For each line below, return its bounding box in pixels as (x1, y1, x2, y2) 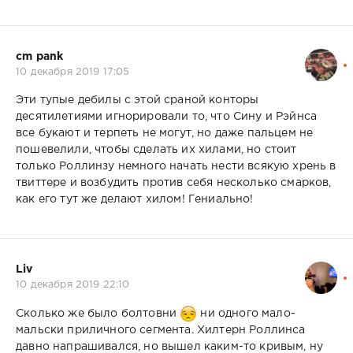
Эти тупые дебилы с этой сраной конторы (16, 95, 259, 105)
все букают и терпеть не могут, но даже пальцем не (16, 128, 314, 138)
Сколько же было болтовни (16, 309, 180, 319)
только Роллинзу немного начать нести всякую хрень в (16, 161, 336, 171)
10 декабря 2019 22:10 (16, 281, 130, 290)
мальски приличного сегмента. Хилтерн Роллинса (16, 325, 306, 336)
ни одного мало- (197, 309, 295, 319)
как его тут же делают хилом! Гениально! (16, 194, 254, 204)
